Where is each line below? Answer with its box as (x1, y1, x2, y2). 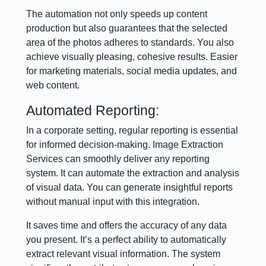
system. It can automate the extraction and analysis (26, 168, 240, 178)
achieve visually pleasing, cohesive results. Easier (26, 52, 238, 62)
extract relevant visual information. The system (26, 249, 221, 259)
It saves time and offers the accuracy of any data (26, 220, 227, 230)
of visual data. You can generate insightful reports (26, 182, 233, 192)
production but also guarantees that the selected (26, 23, 228, 33)
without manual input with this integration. (26, 197, 200, 207)
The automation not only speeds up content (26, 9, 208, 19)
